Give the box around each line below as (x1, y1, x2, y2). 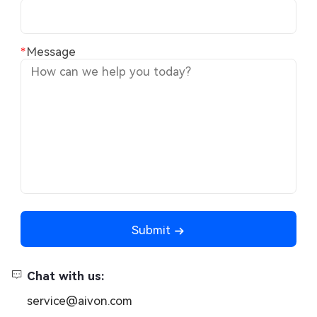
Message (27, 44, 76, 59)
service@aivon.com (27, 293, 133, 308)
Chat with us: (27, 269, 105, 284)
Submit (132, 222, 174, 237)
